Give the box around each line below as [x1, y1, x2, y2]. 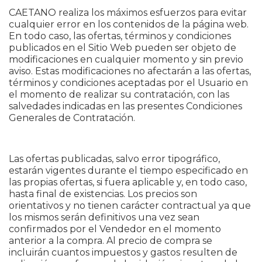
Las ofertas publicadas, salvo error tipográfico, [9, 153, 220, 164]
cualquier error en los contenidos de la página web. [9, 19, 249, 30]
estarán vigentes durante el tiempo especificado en [9, 165, 248, 176]
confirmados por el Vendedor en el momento [9, 223, 221, 235]
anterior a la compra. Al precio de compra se [9, 235, 212, 246]
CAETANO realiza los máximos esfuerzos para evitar [9, 7, 247, 18]
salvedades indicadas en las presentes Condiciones [9, 101, 242, 112]
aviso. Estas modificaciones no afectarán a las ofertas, [9, 65, 251, 77]
